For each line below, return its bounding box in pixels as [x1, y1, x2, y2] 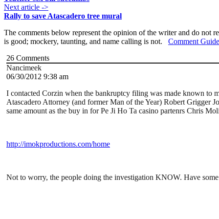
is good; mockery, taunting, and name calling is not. [4, 37, 168, 46]
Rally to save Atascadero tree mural [4, 12, 122, 21]
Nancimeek [6, 64, 42, 72]
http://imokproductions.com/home [6, 140, 110, 149]
